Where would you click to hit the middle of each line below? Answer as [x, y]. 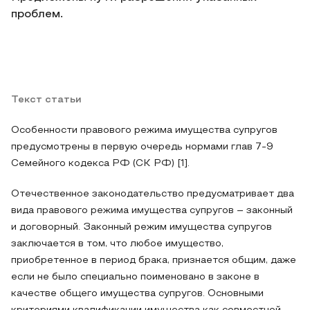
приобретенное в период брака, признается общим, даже [154, 261]
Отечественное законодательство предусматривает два [153, 194]
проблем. [37, 15]
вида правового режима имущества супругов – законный [152, 211]
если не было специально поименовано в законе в [135, 277]
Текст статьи [46, 100]
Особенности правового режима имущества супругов [144, 130]
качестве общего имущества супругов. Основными [137, 294]
